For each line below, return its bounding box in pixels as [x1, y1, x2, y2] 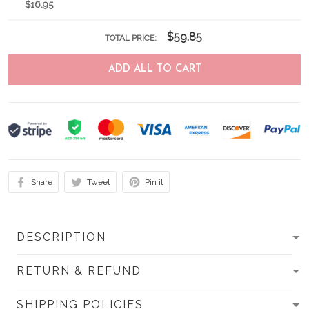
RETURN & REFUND [17, 264, 141, 278]
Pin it [145, 177, 163, 188]
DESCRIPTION [17, 230, 106, 244]
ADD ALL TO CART [108, 64, 201, 75]
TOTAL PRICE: [104, 33, 159, 43]
